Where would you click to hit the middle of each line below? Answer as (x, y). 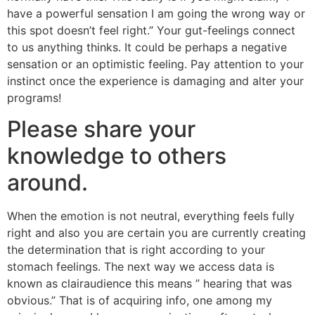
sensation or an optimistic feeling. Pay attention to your (155, 64)
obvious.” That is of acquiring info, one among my (140, 301)
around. (47, 183)
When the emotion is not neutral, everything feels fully (151, 216)
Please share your (101, 129)
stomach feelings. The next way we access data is (141, 267)
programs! (34, 97)
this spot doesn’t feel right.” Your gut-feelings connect (151, 30)
